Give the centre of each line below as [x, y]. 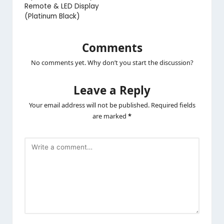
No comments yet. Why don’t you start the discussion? [112, 62]
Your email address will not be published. [89, 105]
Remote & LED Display [62, 6]
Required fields [173, 105]
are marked [110, 116]
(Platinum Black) [52, 16]
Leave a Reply [112, 90]
